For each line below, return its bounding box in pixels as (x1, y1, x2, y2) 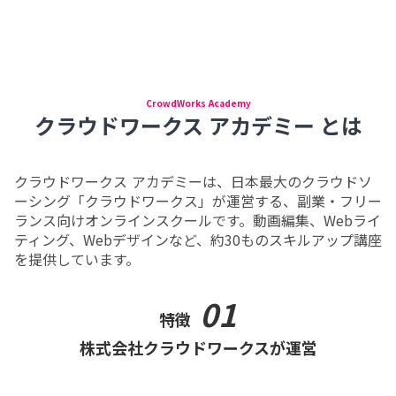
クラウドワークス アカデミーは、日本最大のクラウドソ (14, 170, 372, 192)
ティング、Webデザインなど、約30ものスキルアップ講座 (14, 228, 382, 250)
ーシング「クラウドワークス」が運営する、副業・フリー (14, 189, 382, 211)
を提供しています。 (14, 247, 140, 270)
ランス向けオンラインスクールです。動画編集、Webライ (14, 209, 381, 231)
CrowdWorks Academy (145, 95, 251, 110)
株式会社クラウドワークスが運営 (79, 335, 317, 359)
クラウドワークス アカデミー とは (34, 109, 362, 141)
